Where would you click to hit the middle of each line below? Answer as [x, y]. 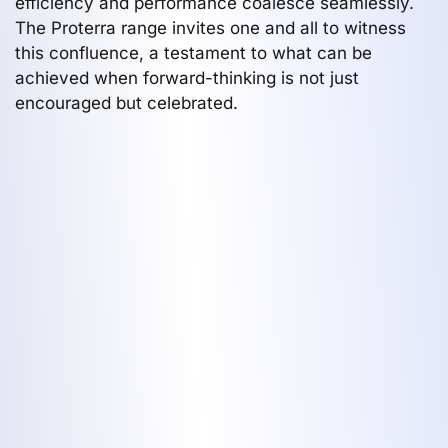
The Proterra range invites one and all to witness [210, 27]
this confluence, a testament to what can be [193, 52]
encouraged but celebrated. [126, 102]
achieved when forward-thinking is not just [187, 77]
